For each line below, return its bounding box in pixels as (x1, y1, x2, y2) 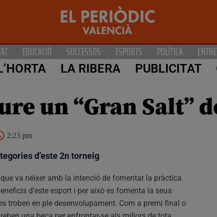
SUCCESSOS (66, 43, 101, 60)
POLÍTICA (157, 43, 183, 60)
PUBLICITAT (135, 62, 201, 76)
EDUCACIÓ (22, 43, 52, 60)
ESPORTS (115, 43, 142, 60)
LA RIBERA (60, 62, 121, 76)
